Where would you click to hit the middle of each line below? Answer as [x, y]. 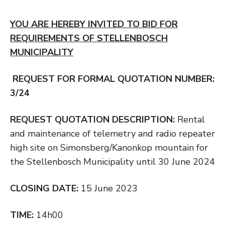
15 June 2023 [109, 188]
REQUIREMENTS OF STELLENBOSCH [89, 38]
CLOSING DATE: [45, 188]
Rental [191, 119]
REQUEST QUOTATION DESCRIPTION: [94, 119]
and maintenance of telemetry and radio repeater [113, 133]
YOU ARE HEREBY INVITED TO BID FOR [94, 24]
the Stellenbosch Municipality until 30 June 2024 [113, 161]
